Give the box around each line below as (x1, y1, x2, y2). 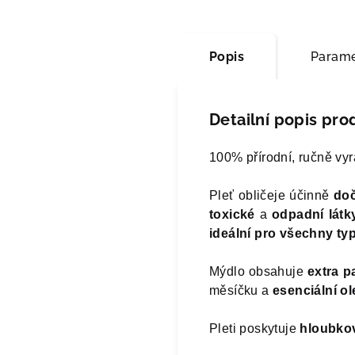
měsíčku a (209, 283, 273, 297)
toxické (209, 207, 255, 221)
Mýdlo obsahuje (209, 264, 307, 278)
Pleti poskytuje (209, 321, 300, 335)
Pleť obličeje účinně (209, 188, 334, 202)
